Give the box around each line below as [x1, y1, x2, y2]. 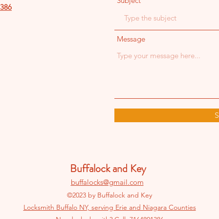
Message [117, 34, 145, 44]
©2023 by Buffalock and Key [67, 191, 152, 199]
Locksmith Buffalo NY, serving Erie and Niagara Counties [23, 203, 196, 212]
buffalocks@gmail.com [70, 177, 144, 187]
